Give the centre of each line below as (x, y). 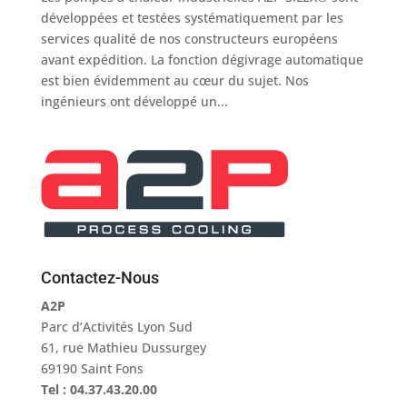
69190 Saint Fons (92, 368)
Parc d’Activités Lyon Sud (116, 326)
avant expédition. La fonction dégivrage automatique (202, 59)
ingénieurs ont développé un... (134, 101)
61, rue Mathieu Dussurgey (123, 347)
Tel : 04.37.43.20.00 (100, 389)
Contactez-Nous (99, 277)
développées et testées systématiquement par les (192, 17)
